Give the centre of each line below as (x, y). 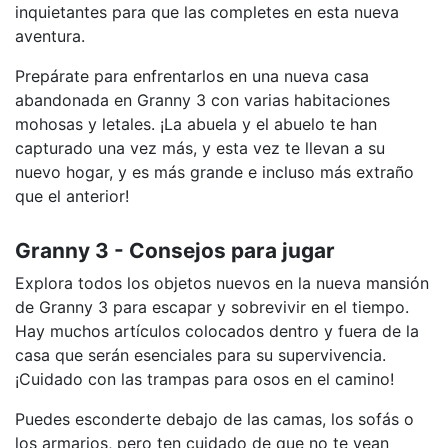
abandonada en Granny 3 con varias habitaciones (202, 100)
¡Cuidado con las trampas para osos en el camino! (204, 379)
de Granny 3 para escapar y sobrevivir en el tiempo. (212, 307)
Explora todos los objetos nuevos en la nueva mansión (222, 283)
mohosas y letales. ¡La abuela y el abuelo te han (196, 124)
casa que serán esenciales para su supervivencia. (200, 355)
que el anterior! (72, 196)
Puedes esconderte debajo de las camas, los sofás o (214, 419)
